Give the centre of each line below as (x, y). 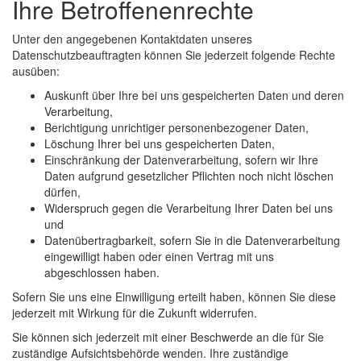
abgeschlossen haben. (102, 273)
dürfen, (62, 192)
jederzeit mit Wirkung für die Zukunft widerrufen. (135, 313)
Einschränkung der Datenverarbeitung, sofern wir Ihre (181, 160)
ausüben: (36, 71)
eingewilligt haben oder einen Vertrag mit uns (159, 257)
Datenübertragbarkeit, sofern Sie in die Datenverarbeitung (192, 241)
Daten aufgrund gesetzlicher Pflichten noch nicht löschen (189, 176)
